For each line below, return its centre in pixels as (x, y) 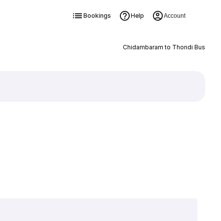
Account (174, 16)
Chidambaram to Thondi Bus (164, 47)
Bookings (97, 16)
